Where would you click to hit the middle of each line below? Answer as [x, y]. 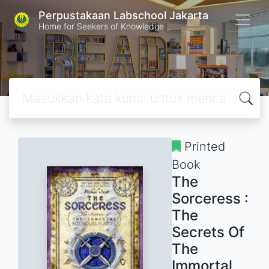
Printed [203, 147]
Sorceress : [210, 198]
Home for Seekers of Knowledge [101, 26]
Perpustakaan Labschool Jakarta [123, 15]
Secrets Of [208, 232]
